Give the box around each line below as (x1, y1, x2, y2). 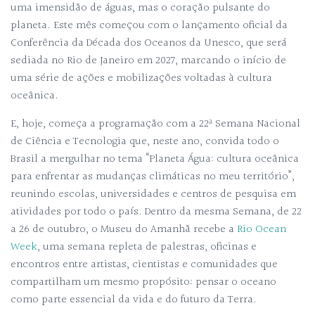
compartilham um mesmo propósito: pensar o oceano (11, 274, 276, 291)
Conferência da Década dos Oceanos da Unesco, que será (11, 34, 287, 52)
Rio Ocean (237, 221, 286, 238)
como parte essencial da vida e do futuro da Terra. (11, 291, 257, 309)
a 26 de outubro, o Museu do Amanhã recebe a (11, 221, 237, 238)
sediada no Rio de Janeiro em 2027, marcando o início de (11, 52, 286, 70)
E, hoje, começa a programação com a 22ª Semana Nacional (11, 115, 300, 133)
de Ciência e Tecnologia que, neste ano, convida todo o (11, 133, 279, 150)
